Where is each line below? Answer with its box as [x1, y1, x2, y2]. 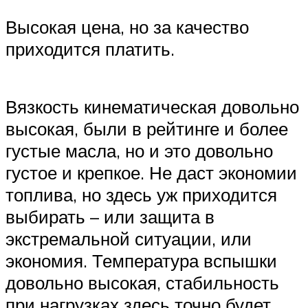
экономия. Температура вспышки [5, 249, 277, 272]
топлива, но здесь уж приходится [5, 183, 277, 206]
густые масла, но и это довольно [5, 139, 273, 162]
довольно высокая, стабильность [5, 271, 279, 294]
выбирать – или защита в [5, 205, 214, 228]
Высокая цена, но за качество [5, 16, 249, 38]
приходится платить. [5, 38, 175, 60]
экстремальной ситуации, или [5, 227, 252, 250]
